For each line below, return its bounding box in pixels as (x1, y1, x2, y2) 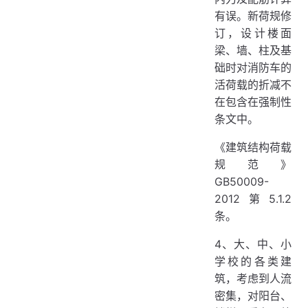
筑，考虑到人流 (214, 272, 291, 285)
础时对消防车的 (214, 60, 291, 74)
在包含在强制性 (214, 95, 291, 109)
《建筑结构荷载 (214, 140, 291, 154)
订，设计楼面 (214, 26, 291, 40)
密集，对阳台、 (214, 289, 291, 302)
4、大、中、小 (214, 237, 291, 251)
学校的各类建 (214, 254, 291, 268)
